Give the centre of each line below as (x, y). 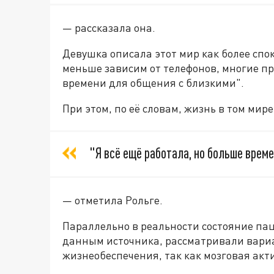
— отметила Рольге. (113, 200)
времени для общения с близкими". (153, 83)
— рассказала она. (109, 28)
